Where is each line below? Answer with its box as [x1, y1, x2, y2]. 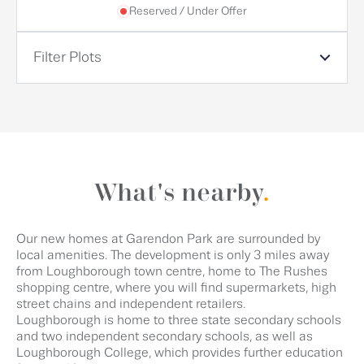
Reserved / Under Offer [128, 6, 247, 17]
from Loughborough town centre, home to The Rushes [16, 265, 327, 279]
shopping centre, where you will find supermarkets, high [16, 281, 336, 295]
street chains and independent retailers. [16, 297, 245, 311]
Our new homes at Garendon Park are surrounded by [16, 232, 320, 246]
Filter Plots [33, 50, 102, 65]
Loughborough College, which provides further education [16, 346, 343, 360]
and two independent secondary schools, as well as [16, 330, 313, 344]
